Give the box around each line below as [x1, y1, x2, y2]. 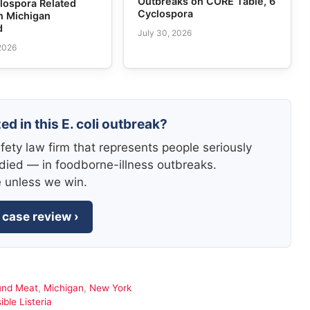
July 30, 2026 [137, 28, 192, 39]
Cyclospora [137, 7, 193, 19]
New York [89, 282, 131, 294]
